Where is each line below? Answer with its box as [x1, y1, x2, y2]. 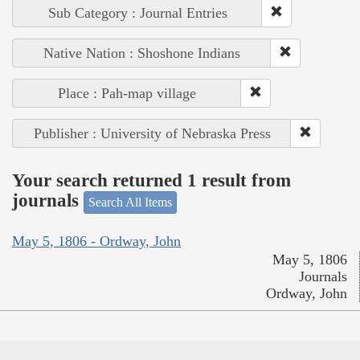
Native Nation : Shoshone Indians [43, 44, 240, 61]
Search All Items [88, 194, 172, 209]
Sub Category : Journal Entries [47, 4, 227, 21]
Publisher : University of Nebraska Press [33, 125, 271, 141]
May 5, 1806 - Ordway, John [12, 233, 181, 250]
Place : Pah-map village [58, 84, 196, 101]
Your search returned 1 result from [12, 170, 291, 191]
